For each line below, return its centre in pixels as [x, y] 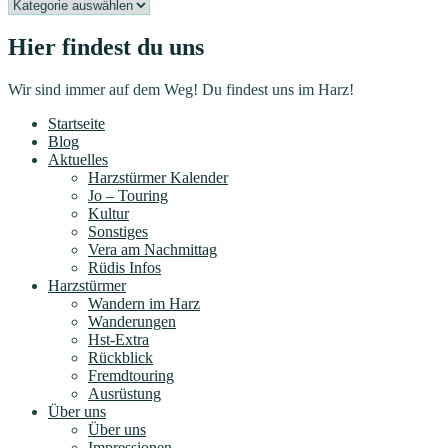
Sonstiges [118, 232]
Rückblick [120, 358]
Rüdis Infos [124, 268]
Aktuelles [78, 160]
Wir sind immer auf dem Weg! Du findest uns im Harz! [181, 90]
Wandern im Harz [144, 304]
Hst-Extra [118, 340]
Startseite [76, 124]
